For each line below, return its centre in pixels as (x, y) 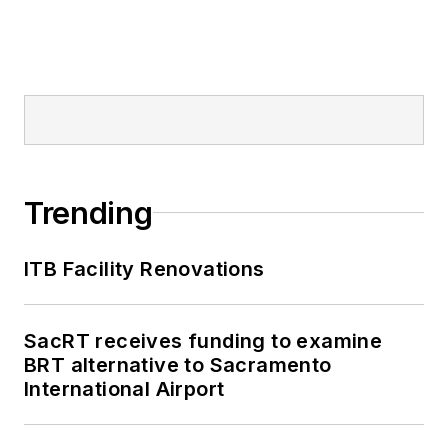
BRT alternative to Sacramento (178, 364)
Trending (88, 212)
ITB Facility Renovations (144, 268)
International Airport (124, 388)
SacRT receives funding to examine (203, 340)
